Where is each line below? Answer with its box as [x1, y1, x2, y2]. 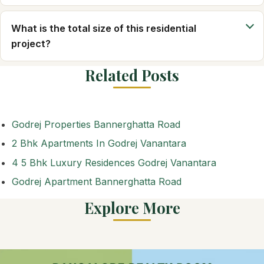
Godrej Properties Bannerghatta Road [12, 118, 180, 131]
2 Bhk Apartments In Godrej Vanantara [12, 137, 186, 150]
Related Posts [85, 65, 179, 85]
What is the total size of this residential [11, 22, 196, 35]
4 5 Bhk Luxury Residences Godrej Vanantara [12, 156, 216, 169]
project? [11, 38, 51, 50]
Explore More [84, 197, 180, 218]
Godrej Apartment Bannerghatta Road [12, 176, 181, 188]
